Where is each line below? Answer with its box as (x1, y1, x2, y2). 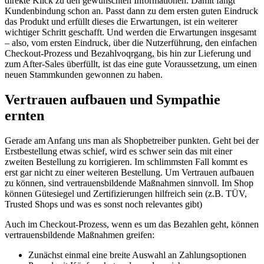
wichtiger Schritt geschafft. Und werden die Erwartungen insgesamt (5, 27, 256, 38)
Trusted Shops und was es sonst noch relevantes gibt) (5, 199, 202, 210)
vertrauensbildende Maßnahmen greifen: (5, 230, 154, 240)
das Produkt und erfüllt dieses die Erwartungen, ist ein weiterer (5, 16, 237, 27)
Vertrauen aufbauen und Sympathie (5, 92, 220, 108)
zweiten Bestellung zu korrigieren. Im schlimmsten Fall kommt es (5, 157, 247, 167)
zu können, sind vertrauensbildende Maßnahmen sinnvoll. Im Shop (5, 178, 253, 189)
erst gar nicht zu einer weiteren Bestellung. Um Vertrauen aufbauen (5, 167, 254, 178)
